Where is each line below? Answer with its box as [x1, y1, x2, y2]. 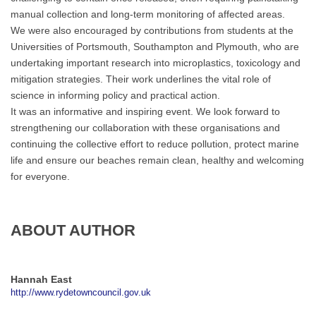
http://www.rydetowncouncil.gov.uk [11, 288, 151, 298]
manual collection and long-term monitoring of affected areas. [11, 8, 285, 20]
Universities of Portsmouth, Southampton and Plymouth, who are [11, 41, 299, 52]
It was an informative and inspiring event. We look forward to [11, 106, 280, 117]
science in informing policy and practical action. [11, 90, 220, 101]
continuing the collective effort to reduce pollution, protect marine [11, 138, 299, 150]
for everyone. [11, 171, 70, 182]
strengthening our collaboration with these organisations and [11, 122, 280, 133]
